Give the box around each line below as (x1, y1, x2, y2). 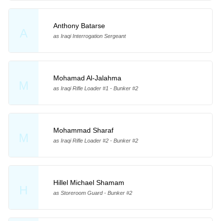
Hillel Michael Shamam (53, 179, 124, 187)
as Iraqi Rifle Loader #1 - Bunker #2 (53, 85, 138, 92)
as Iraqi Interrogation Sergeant (53, 33, 126, 39)
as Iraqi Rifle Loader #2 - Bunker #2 (53, 138, 138, 144)
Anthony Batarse (53, 22, 105, 30)
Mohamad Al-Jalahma (53, 74, 121, 82)
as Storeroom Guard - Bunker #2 (53, 190, 132, 196)
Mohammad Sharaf (53, 126, 113, 135)
